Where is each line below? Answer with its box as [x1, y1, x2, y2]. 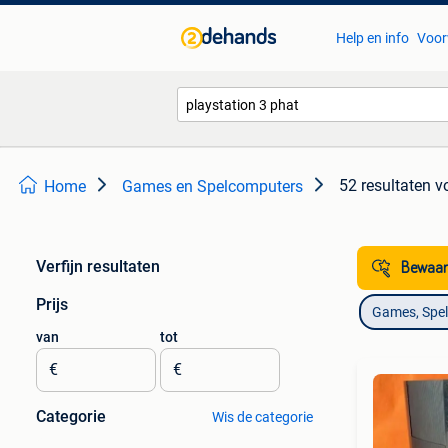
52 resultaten [339, 176, 431, 195]
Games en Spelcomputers [122, 177, 303, 196]
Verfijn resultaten [36, 257, 160, 276]
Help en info [335, 30, 409, 46]
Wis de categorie [211, 409, 313, 425]
